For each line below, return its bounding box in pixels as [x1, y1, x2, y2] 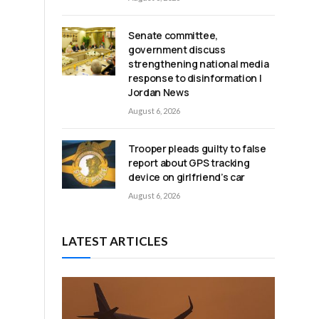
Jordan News [128, 85, 189, 100]
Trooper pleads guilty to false [128, 142, 266, 156]
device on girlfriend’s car [128, 170, 245, 184]
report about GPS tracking [128, 156, 250, 170]
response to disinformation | [128, 71, 262, 85]
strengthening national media [128, 57, 269, 71]
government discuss [128, 43, 226, 57]
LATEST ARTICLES [62, 234, 168, 249]
